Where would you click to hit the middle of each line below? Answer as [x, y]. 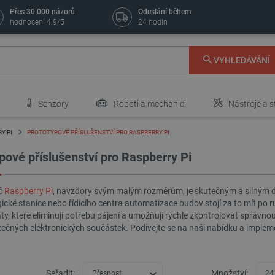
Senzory [52, 104]
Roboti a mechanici [149, 104]
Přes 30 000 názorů [43, 12]
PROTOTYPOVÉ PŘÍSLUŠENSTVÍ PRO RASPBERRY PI [98, 132]
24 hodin [153, 22]
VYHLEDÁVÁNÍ [242, 60]
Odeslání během [165, 12]
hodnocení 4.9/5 [37, 22]
